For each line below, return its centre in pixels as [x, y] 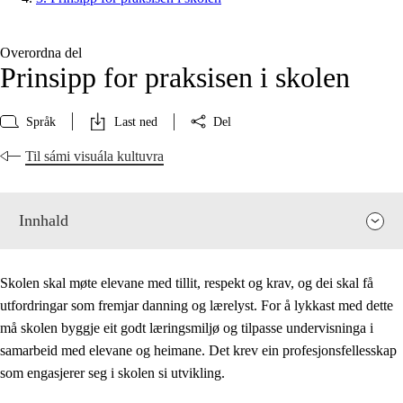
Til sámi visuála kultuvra [94, 157]
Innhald [44, 221]
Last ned [136, 121]
